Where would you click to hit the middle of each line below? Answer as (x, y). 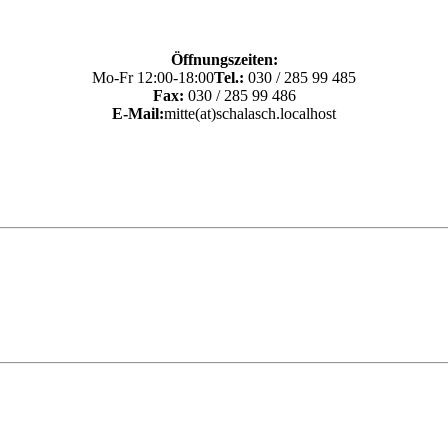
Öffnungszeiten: (224, 60)
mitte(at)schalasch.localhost (250, 114)
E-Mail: (138, 114)
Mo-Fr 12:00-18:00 (153, 78)
